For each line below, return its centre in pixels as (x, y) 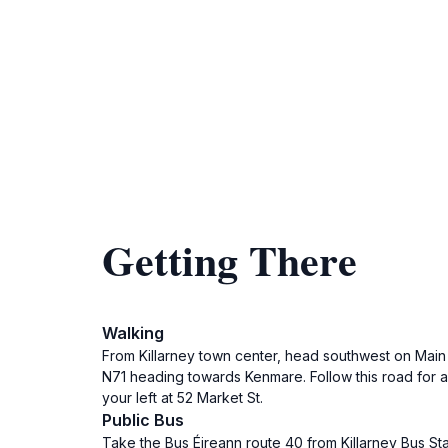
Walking (133, 333)
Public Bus (143, 420)
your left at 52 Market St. (182, 397)
